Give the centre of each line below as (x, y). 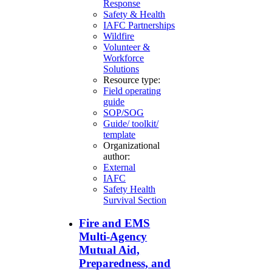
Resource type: (132, 80)
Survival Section (135, 200)
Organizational (132, 145)
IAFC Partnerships (139, 25)
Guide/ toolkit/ (131, 123)
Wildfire (119, 36)
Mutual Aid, (110, 250)
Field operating (132, 90)
